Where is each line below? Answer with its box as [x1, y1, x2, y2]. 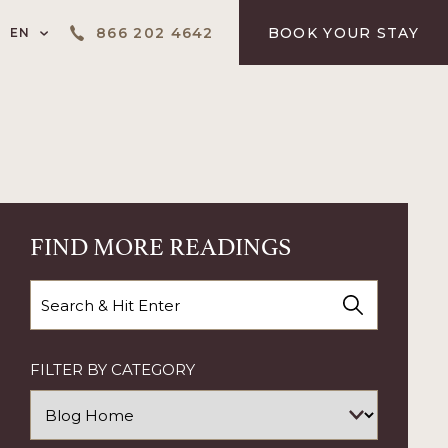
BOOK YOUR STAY [267, 23, 419, 42]
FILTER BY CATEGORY [29, 360, 195, 379]
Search [28, 282, 82, 301]
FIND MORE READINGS [29, 226, 291, 262]
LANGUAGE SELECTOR [33, 23, 201, 39]
